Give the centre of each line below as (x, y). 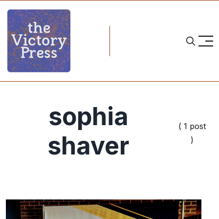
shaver (88, 146)
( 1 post (192, 126)
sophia (88, 116)
